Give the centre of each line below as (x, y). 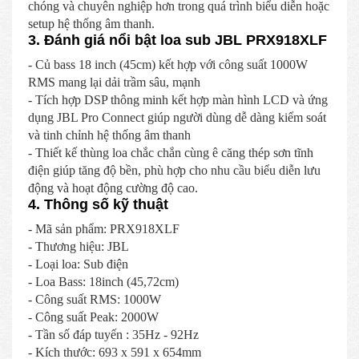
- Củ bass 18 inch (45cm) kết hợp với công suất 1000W (168, 64)
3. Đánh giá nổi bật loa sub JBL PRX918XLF (177, 40)
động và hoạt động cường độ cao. (113, 188)
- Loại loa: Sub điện (78, 264)
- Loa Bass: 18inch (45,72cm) (103, 281)
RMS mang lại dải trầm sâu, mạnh (116, 82)
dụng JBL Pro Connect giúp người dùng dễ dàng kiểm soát (177, 117)
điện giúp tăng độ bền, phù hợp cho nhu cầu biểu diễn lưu (174, 170)
